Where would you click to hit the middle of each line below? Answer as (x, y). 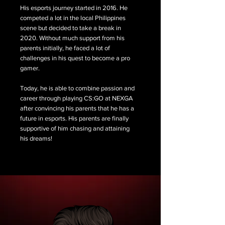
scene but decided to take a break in (71, 28)
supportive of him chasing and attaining (75, 128)
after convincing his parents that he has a (77, 108)
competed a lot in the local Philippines (73, 18)
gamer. (30, 68)
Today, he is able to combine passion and (77, 88)
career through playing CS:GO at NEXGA (77, 98)
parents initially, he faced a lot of (65, 48)
